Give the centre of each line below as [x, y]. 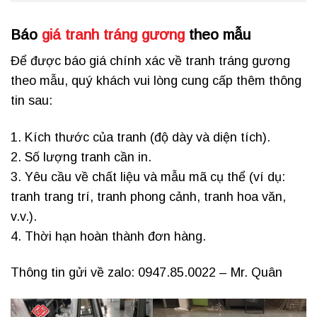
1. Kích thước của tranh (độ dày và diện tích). [140, 137]
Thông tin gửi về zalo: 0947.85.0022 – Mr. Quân [146, 273]
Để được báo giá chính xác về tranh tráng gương [150, 61]
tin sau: [31, 101]
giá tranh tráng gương [113, 34]
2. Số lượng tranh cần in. [81, 157]
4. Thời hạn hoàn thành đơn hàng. [108, 236]
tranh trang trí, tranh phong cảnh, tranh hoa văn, [148, 196]
